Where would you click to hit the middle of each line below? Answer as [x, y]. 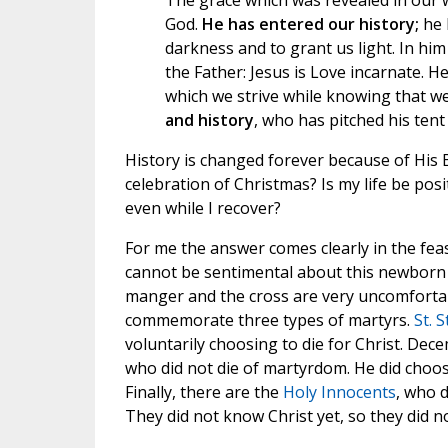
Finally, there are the [203, 392]
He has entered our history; [312, 24]
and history [209, 120]
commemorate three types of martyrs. [269, 320]
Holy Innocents [339, 392]
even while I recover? [202, 208]
